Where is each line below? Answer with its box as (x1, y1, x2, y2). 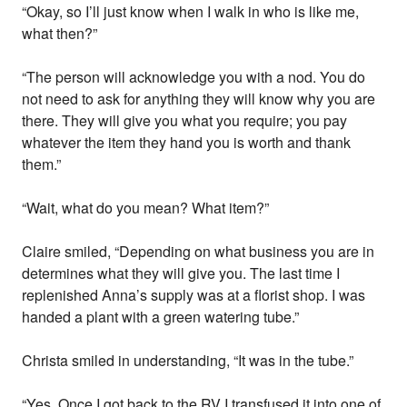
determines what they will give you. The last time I (22, 263, 341, 284)
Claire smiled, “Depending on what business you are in (22, 241, 375, 263)
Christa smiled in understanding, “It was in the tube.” (22, 350, 354, 372)
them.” (22, 154, 62, 175)
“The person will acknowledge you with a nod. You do (22, 66, 366, 88)
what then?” (22, 23, 98, 45)
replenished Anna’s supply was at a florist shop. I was (22, 284, 366, 306)
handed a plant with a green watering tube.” (22, 306, 300, 328)
